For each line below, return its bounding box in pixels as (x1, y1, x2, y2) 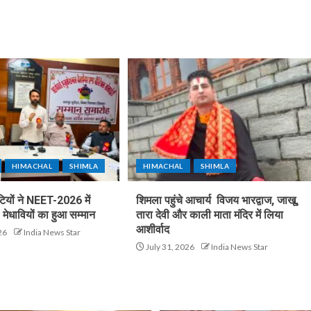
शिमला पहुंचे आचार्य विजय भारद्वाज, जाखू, (135, 193, 299, 207)
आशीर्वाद (135, 222, 169, 236)
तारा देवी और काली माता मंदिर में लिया (135, 208, 283, 221)
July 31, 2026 (144, 241, 194, 252)
